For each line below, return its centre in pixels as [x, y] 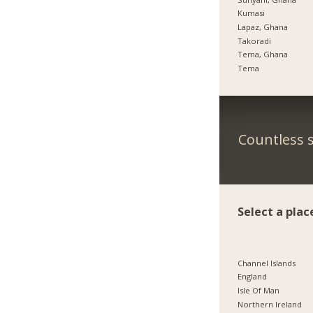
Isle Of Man [259, 291]
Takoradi [255, 41]
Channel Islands [267, 263]
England [253, 277]
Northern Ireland [270, 304]
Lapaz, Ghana [263, 27]
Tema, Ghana [263, 54]
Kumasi [252, 13]
